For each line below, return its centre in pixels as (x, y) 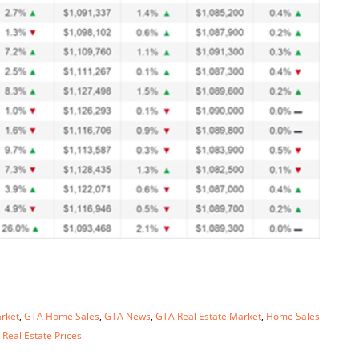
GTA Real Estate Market (208, 315)
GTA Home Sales (62, 315)
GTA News (127, 315)
